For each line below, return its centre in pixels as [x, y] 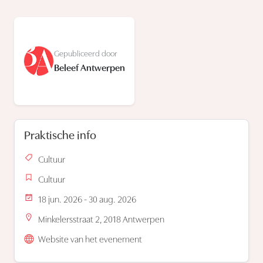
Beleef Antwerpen [90, 68]
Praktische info [60, 136]
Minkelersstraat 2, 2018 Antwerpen [101, 220]
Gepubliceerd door [86, 54]
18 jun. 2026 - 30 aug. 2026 [87, 200]
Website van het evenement [90, 240]
